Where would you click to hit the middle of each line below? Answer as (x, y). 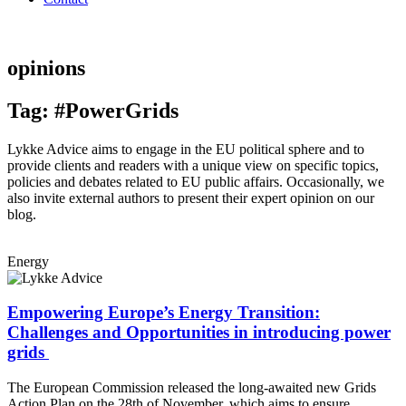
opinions (46, 68)
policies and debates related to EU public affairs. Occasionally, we (196, 181)
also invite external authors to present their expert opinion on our (191, 198)
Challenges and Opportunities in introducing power (199, 333)
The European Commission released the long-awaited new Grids (192, 388)
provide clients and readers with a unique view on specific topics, (193, 165)
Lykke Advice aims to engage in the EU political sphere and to (186, 149)
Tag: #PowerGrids (93, 110)
